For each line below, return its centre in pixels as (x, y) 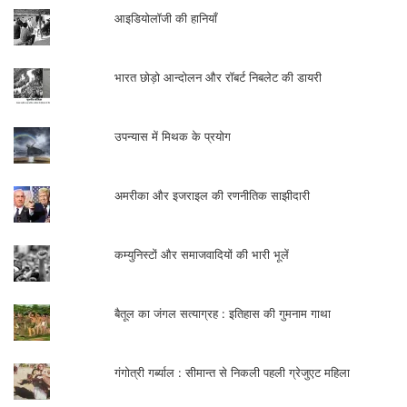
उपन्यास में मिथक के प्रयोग (175, 137)
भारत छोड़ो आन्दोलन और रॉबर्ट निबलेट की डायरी (218, 78)
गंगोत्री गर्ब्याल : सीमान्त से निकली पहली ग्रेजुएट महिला (233, 373)
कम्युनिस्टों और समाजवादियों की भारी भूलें (202, 255)
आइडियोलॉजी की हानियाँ (166, 19)
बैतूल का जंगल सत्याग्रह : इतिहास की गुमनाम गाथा (223, 314)
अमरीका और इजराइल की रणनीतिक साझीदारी (213, 196)
